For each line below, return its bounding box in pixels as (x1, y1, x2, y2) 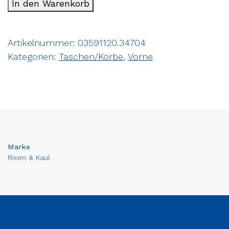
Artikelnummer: (8, 37, 78, 48)
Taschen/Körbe (59, 51, 123, 62)
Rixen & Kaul (8, 153, 50, 162)
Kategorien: (8, 51, 59, 62)
